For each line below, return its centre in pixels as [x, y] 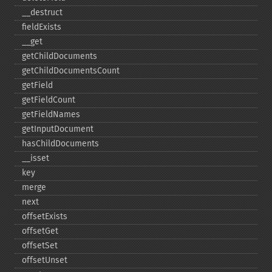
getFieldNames [51, 114]
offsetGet [40, 231]
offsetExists [45, 216]
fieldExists [42, 27]
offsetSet [40, 246]
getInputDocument [58, 129]
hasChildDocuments [60, 144]
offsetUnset [45, 260]
